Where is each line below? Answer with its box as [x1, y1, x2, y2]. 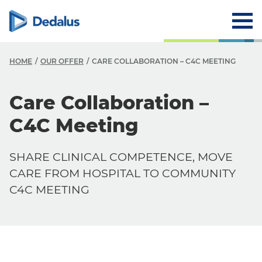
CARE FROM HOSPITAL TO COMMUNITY [9, 166, 236, 180]
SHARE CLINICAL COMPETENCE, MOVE [9, 150, 233, 164]
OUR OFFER [40, 57, 84, 65]
